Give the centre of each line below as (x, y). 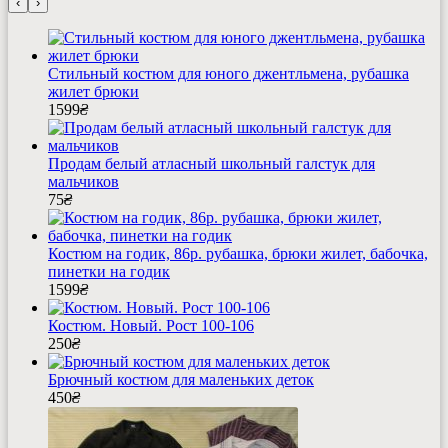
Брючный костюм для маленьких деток (181, 380)
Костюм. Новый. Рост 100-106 (151, 326)
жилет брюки (93, 92)
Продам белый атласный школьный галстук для (211, 164)
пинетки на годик (109, 272)
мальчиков (83, 182)
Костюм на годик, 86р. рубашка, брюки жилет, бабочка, (238, 254)
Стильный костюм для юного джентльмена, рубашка (228, 74)
